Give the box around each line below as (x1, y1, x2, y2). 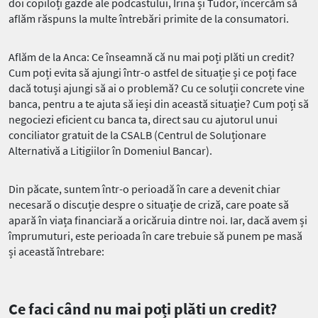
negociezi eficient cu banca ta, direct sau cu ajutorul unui (9, 111, 278, 126)
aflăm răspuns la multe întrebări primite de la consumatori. (9, 11, 289, 26)
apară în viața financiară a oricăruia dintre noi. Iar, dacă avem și (9, 212, 307, 227)
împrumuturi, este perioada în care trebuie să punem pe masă (9, 228, 302, 243)
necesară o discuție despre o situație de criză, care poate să (9, 197, 289, 212)
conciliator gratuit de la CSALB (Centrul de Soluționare (9, 127, 266, 142)
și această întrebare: (9, 243, 106, 258)
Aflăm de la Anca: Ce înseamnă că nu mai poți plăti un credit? (9, 49, 295, 64)
